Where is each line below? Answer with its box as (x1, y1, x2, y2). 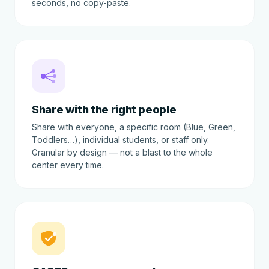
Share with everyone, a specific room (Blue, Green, (32, 122, 235, 132)
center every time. (32, 160, 104, 170)
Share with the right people (32, 103, 177, 116)
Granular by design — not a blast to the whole (32, 147, 213, 157)
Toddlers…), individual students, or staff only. (32, 134, 209, 145)
